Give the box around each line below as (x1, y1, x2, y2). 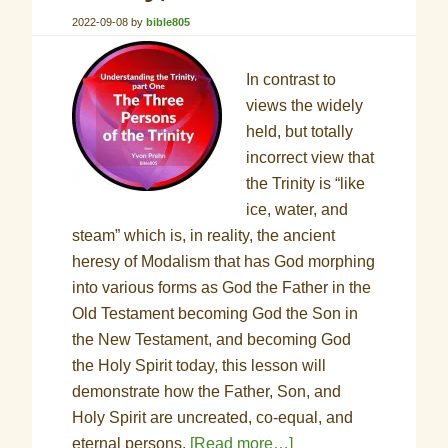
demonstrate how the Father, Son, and (72, 383, 342, 400)
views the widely (246, 97, 364, 114)
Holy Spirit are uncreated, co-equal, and (72, 409, 354, 426)
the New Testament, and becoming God (72, 331, 352, 348)
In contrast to (246, 71, 337, 88)
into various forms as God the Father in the (72, 279, 372, 296)
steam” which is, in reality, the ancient (72, 227, 336, 244)
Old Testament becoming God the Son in (72, 305, 359, 322)
